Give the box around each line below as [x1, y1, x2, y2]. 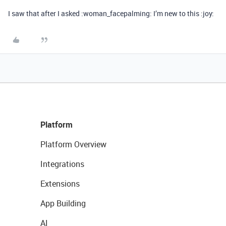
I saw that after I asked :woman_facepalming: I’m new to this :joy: [8, 9, 214, 18]
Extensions [40, 178, 80, 189]
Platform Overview [40, 139, 106, 150]
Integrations [40, 158, 84, 169]
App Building [40, 198, 86, 209]
